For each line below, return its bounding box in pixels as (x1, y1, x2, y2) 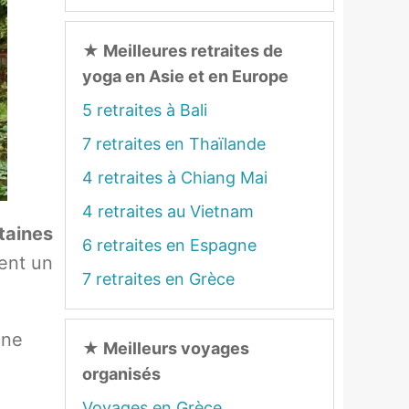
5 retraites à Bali (82, 100, 207, 120)
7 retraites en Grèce (82, 269, 235, 288)
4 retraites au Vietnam (82, 202, 254, 221)
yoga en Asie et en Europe (82, 67, 288, 86)
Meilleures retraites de (100, 41, 283, 60)
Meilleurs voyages (100, 339, 249, 358)
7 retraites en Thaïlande (82, 134, 266, 153)
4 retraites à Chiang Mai (82, 168, 267, 187)
